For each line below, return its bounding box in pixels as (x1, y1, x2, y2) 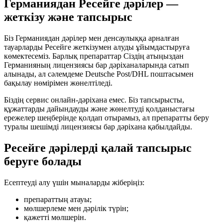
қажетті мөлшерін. (24, 213, 86, 222)
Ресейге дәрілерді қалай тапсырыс (4, 141, 192, 154)
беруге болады (4, 154, 82, 168)
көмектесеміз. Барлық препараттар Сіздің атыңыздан (4, 51, 184, 60)
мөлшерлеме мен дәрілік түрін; (24, 204, 128, 213)
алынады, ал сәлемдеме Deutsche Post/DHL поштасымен (4, 69, 194, 78)
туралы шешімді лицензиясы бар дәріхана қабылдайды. (4, 122, 192, 131)
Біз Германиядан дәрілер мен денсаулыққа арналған (4, 33, 179, 42)
